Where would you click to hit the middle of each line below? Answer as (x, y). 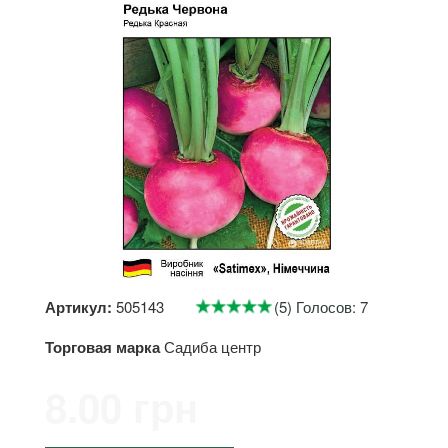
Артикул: (78, 307)
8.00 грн (121, 406)
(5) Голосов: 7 (321, 306)
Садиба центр (212, 346)
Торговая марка (102, 347)
